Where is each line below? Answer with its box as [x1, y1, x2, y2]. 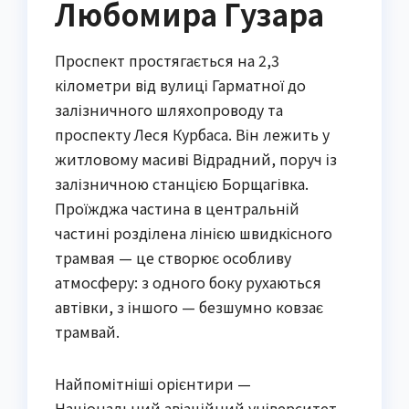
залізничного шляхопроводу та [55, 99, 283, 121]
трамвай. [55, 320, 120, 343]
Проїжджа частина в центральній [55, 197, 299, 220]
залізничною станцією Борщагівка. [55, 173, 309, 195]
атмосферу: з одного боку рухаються [55, 271, 321, 294]
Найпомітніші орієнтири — [55, 372, 251, 395]
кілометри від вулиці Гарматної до [55, 74, 306, 97]
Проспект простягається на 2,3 [55, 49, 279, 72]
